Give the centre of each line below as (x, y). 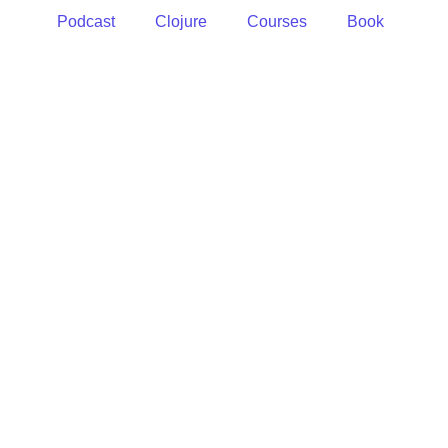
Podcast (86, 21)
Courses (277, 21)
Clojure (181, 21)
